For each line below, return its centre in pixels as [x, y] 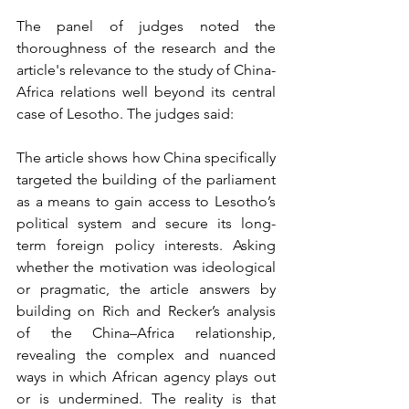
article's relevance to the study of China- [146, 70]
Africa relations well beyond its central [146, 92]
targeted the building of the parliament [146, 180]
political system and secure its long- [146, 224]
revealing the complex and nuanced [146, 355]
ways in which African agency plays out [146, 377]
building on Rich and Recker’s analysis [146, 311]
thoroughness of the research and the [146, 48]
